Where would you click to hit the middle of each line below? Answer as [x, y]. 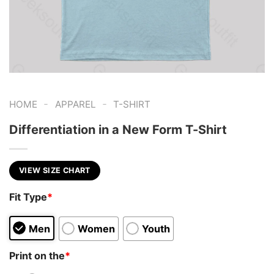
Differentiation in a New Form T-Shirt [118, 129]
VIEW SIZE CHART [55, 170]
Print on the [37, 255]
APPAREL [75, 104]
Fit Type [28, 197]
